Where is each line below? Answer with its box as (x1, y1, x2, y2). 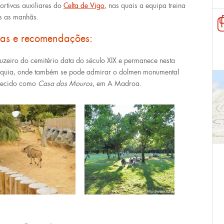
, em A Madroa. (92, 79, 143, 88)
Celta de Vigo (63, 1, 104, 10)
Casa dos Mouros (38, 79, 92, 88)
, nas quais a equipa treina (104, 1, 185, 10)
